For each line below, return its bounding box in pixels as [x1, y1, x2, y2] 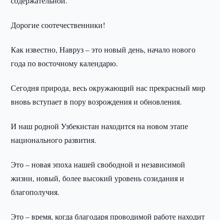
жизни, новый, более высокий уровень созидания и [11, 173, 185, 183]
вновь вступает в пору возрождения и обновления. [11, 96, 182, 107]
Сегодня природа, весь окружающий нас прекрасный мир [11, 82, 208, 93]
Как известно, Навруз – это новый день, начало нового [11, 44, 196, 55]
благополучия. [11, 187, 60, 197]
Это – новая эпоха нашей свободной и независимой [11, 159, 186, 169]
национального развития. [11, 135, 97, 145]
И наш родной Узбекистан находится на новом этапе [11, 121, 189, 131]
